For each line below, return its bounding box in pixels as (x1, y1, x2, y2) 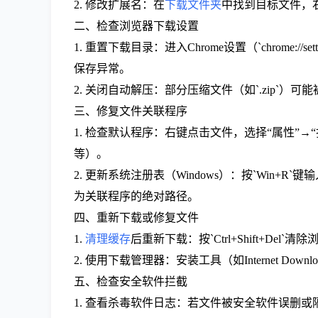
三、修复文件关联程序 (74, 105, 187, 117)
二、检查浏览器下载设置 (74, 20, 199, 32)
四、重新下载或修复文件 (74, 212, 199, 224)
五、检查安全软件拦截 (74, 275, 187, 287)
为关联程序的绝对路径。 (74, 190, 199, 202)
